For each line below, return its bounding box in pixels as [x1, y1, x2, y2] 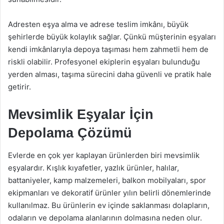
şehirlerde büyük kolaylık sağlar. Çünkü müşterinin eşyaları [8, 31, 216, 41]
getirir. [8, 81, 31, 91]
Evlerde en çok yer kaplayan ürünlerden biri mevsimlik [8, 150, 199, 160]
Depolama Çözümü [8, 125, 132, 140]
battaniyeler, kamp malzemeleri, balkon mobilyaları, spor [8, 175, 206, 185]
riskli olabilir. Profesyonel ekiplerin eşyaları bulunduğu [8, 56, 200, 66]
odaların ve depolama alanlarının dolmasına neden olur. [8, 213, 202, 222]
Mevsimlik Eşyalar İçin [8, 106, 153, 122]
